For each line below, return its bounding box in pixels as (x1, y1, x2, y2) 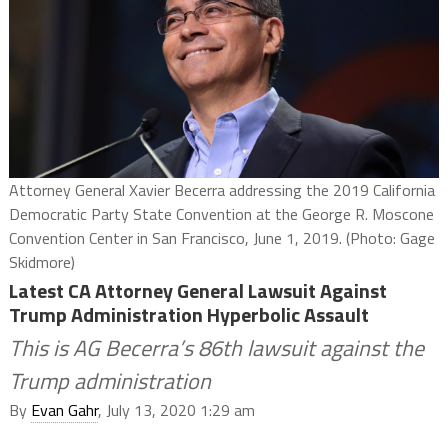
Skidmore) (8, 250, 75, 275)
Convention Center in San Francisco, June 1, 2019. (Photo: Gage (8, 226, 435, 251)
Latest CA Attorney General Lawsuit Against (8, 275, 387, 307)
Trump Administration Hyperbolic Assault (8, 299, 369, 331)
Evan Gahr (30, 398, 98, 423)
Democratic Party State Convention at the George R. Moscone (8, 202, 434, 227)
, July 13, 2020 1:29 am (97, 398, 255, 423)
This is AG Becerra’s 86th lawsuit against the (8, 331, 424, 366)
